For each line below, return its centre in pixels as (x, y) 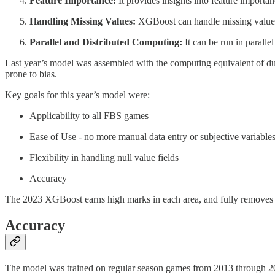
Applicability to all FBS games (89, 116)
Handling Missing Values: (83, 21)
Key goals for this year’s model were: (77, 95)
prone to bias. (31, 74)
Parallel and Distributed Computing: (106, 42)
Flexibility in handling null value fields (104, 158)
